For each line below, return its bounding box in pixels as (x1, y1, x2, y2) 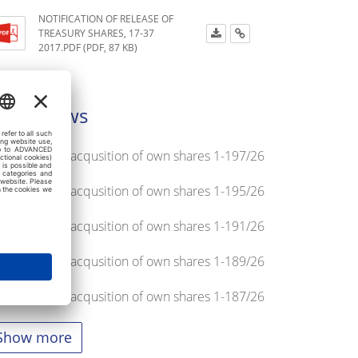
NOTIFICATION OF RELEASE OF (38, 12, 173, 26)
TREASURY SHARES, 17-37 (38, 26, 154, 40)
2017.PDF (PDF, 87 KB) (38, 41, 137, 54)
